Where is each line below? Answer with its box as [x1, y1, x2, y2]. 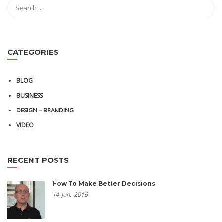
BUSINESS [16, 91, 43, 100]
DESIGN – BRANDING [16, 106, 74, 114]
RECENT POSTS [7, 155, 69, 165]
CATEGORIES [7, 47, 58, 56]
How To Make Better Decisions [52, 180, 155, 187]
